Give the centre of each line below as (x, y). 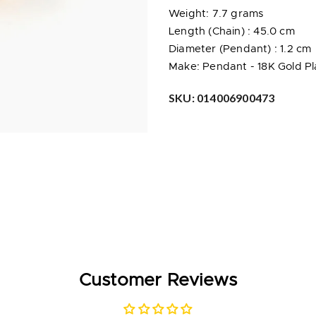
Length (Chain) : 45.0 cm (232, 32)
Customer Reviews (158, 280)
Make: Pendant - (213, 67)
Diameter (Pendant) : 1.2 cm (240, 49)
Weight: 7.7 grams (216, 14)
